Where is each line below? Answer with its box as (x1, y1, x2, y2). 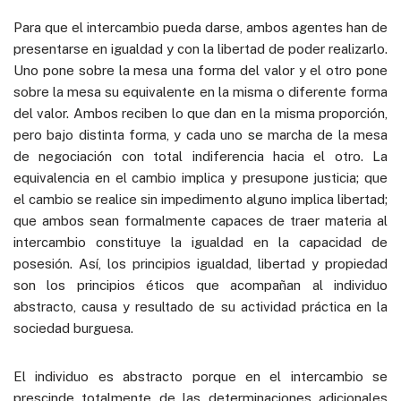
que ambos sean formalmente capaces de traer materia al (13, 212, 388, 228)
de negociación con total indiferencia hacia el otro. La (13, 148, 388, 164)
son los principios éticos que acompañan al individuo (13, 277, 388, 293)
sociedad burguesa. (13, 320, 133, 336)
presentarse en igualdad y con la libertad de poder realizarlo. (13, 40, 388, 56)
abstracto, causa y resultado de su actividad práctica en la (13, 298, 388, 314)
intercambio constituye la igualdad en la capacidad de (13, 234, 388, 250)
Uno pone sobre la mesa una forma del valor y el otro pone (13, 62, 388, 78)
